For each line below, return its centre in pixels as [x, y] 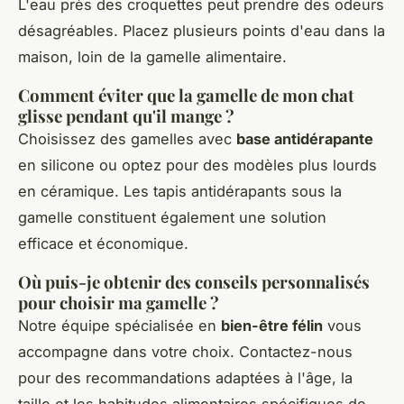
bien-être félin [272, 325]
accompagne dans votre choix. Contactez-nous [185, 351]
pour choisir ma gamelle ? [119, 302]
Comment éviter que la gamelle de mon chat [186, 95]
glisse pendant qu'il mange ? [126, 115]
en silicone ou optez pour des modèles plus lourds [197, 165]
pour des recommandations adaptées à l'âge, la [185, 377]
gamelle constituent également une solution [172, 217]
